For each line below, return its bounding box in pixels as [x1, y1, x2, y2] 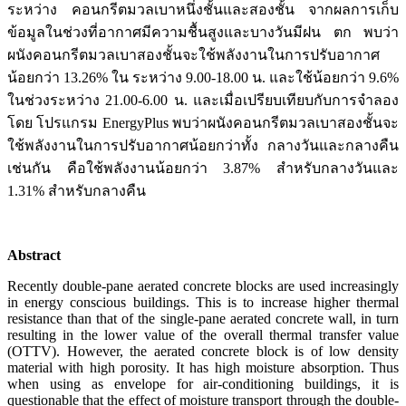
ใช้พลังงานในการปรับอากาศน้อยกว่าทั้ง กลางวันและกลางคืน [7, 138, 399, 154]
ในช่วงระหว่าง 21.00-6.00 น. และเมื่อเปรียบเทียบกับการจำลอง [7, 92, 399, 109]
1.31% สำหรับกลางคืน [7, 183, 146, 199]
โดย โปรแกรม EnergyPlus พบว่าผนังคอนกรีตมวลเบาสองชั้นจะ [7, 115, 399, 131]
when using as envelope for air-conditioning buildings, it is [7, 376, 399, 392]
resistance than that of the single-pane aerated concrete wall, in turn [7, 311, 399, 327]
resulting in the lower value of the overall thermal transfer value [7, 327, 399, 343]
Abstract [7, 247, 61, 264]
